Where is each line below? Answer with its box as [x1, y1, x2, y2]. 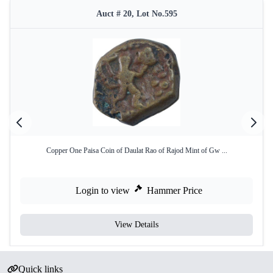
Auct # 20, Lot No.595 [96, 9, 177, 18]
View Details [115, 220, 158, 229]
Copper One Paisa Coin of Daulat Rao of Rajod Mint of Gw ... [46, 146, 227, 155]
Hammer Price [147, 185, 202, 196]
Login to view [76, 185, 130, 196]
